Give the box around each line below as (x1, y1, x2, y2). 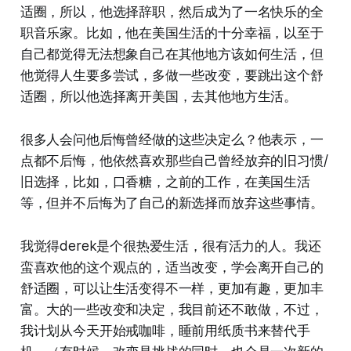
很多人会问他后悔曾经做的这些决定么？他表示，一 (20, 131, 324, 147)
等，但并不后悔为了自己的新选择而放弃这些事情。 (20, 194, 324, 211)
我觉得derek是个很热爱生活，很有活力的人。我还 (20, 237, 321, 254)
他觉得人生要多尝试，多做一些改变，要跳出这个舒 (20, 67, 324, 83)
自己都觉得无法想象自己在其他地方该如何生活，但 (20, 45, 324, 62)
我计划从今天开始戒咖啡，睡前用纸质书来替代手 (20, 322, 310, 338)
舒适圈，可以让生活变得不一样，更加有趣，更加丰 (20, 280, 324, 296)
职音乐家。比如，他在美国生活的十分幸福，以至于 (20, 24, 324, 41)
